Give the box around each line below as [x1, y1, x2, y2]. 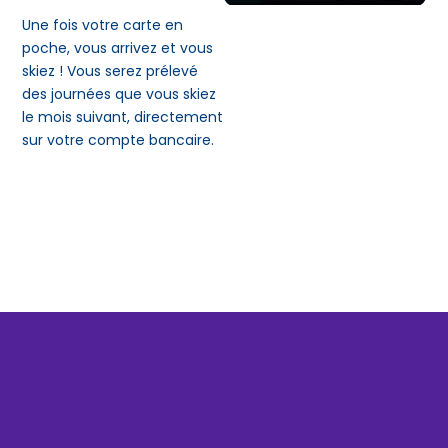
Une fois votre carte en [22, 14, 184, 35]
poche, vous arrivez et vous [22, 37, 214, 58]
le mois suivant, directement [22, 106, 224, 127]
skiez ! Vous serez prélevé [22, 60, 199, 81]
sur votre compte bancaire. [22, 129, 215, 150]
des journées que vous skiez [22, 83, 217, 104]
